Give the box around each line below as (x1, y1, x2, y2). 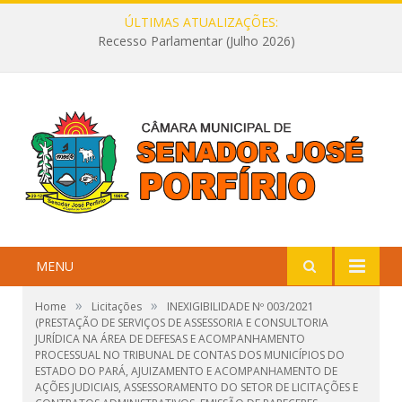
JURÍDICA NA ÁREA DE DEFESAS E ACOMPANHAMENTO (35, 331, 305, 347)
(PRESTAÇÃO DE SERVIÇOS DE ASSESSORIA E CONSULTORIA (35, 315, 328, 331)
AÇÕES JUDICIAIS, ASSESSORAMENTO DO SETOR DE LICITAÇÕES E (35, 380, 358, 396)
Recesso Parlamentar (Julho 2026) (98, 32, 295, 50)
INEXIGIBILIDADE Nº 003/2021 (167, 299, 314, 315)
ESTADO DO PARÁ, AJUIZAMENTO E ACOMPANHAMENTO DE (35, 363, 337, 380)
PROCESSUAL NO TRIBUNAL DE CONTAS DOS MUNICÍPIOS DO (35, 347, 345, 363)
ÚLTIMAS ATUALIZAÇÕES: (124, 13, 278, 31)
